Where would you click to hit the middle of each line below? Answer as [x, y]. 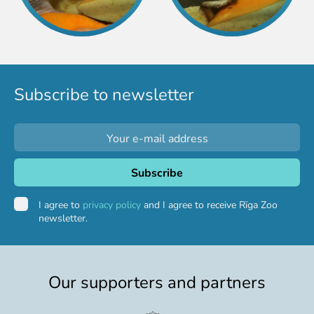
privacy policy [112, 204]
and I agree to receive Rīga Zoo [209, 204]
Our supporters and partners [157, 281]
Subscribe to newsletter [104, 94]
